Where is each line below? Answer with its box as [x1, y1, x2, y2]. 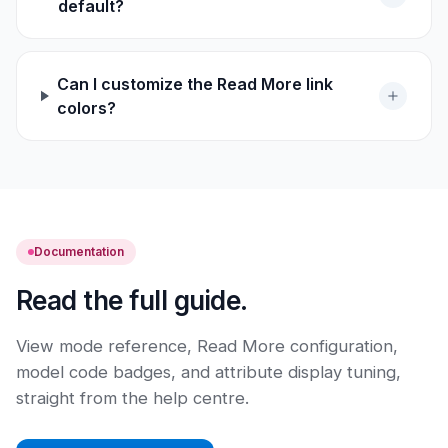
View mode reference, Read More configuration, [16, 336, 398, 356]
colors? [56, 98, 116, 118]
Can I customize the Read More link [56, 74, 333, 94]
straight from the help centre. [16, 388, 249, 408]
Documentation [34, 244, 124, 259]
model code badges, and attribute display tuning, [16, 362, 401, 382]
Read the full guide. [16, 285, 248, 316]
